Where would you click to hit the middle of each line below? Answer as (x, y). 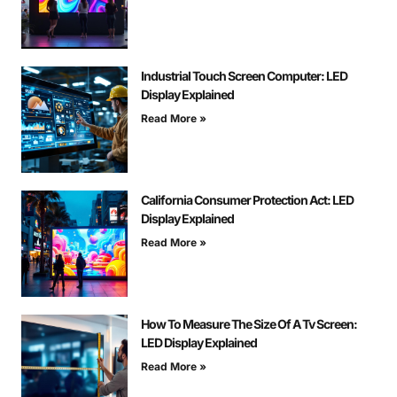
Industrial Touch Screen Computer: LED (244, 76)
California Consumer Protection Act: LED (247, 200)
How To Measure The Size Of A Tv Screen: (249, 324)
